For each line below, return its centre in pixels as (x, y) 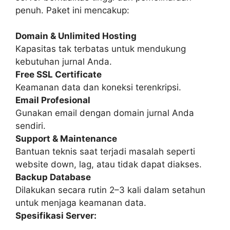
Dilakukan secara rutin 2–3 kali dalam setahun (110, 190)
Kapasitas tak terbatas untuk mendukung (101, 49)
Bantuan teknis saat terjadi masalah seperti (105, 152)
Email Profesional (53, 100)
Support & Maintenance (66, 139)
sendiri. (31, 126)
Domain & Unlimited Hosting (76, 36)
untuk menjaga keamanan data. (81, 203)
